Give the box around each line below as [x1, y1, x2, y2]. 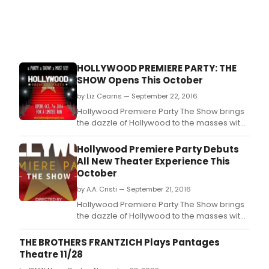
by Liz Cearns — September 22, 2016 [77, 91, 198, 101]
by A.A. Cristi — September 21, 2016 [77, 184, 191, 195]
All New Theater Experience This [77, 155, 230, 168]
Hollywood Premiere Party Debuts [77, 143, 239, 156]
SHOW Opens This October [77, 74, 203, 87]
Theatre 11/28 [19, 248, 83, 261]
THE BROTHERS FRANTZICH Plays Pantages [19, 236, 220, 249]
